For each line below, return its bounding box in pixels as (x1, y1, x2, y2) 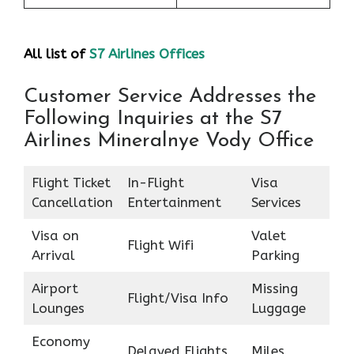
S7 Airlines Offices (89, 46, 205, 62)
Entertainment (126, 194, 221, 210)
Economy (31, 333, 90, 349)
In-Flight (126, 174, 184, 190)
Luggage (250, 299, 306, 316)
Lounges (31, 299, 85, 316)
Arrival (31, 247, 75, 263)
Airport (31, 280, 78, 296)
